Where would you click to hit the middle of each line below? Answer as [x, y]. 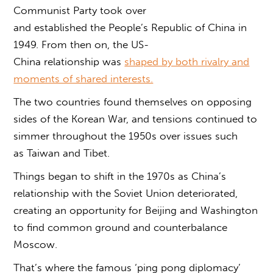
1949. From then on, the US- [81, 44]
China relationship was [69, 61]
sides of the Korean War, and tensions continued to [136, 119]
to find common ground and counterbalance [121, 227]
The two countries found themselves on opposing [133, 101]
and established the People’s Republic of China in [130, 27]
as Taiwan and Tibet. [63, 153]
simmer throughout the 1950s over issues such [126, 136]
